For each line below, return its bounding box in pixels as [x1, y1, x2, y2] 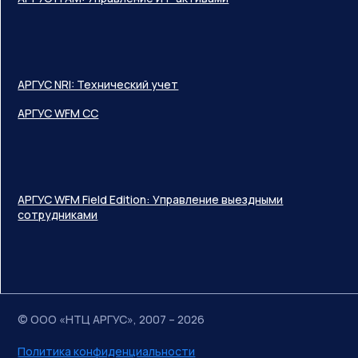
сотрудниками [18, 206, 98, 222]
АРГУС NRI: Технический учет [18, 76, 179, 92]
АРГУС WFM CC [18, 105, 99, 121]
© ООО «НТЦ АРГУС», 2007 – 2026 [18, 312, 205, 328]
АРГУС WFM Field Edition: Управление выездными [18, 191, 284, 207]
